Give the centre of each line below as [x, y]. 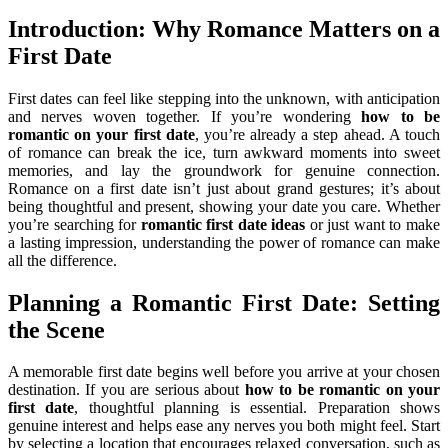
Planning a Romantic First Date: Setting [224, 302]
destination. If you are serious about [126, 390]
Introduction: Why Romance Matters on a [224, 28]
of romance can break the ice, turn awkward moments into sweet [224, 152]
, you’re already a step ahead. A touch [317, 134]
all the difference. [62, 260]
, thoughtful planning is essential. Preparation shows [257, 408]
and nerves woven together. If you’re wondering [185, 116]
